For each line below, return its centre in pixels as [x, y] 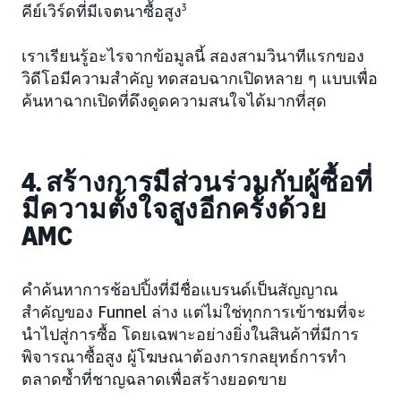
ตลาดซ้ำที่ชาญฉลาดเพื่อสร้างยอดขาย [154, 379]
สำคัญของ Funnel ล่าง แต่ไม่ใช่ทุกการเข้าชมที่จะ [194, 312]
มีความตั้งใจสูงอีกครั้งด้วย [175, 210]
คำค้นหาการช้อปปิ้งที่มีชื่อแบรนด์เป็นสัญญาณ [180, 290]
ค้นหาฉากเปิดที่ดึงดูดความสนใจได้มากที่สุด [174, 101]
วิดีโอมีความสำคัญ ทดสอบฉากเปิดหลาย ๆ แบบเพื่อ [200, 78]
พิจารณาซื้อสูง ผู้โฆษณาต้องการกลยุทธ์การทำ [184, 357]
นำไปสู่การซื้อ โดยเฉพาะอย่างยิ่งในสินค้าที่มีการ [190, 334]
